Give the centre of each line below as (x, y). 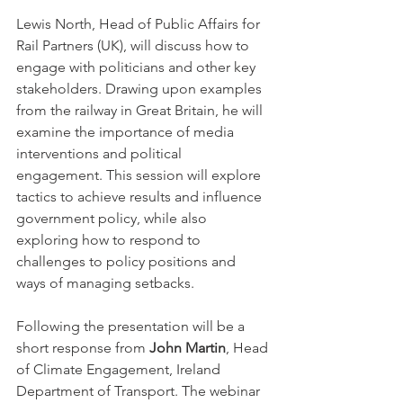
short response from (83, 348)
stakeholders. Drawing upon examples (141, 89)
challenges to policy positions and (128, 262)
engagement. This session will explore (140, 175)
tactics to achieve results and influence (141, 197)
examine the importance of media (127, 132)
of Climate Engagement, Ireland (120, 370)
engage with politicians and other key (138, 67)
